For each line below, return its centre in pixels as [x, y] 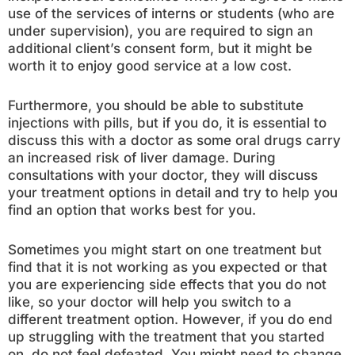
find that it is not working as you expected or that [168, 267]
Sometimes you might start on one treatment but [165, 250]
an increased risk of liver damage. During [142, 158]
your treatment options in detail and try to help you [173, 193]
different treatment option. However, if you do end [170, 319]
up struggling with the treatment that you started [166, 337]
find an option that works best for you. [132, 210]
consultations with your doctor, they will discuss [163, 175]
